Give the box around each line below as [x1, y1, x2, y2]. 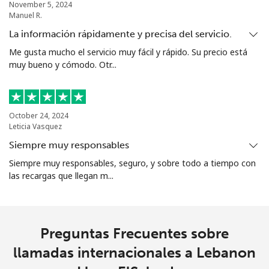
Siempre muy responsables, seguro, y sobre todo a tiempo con [9, 157, 256, 169]
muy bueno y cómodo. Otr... [9, 58, 116, 70]
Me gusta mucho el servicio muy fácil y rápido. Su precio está [9, 46, 247, 58]
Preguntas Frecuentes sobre [40, 224, 229, 242]
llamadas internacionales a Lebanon [13, 243, 256, 261]
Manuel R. [9, 10, 42, 20]
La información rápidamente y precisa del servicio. [9, 28, 232, 40]
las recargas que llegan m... [9, 169, 113, 181]
